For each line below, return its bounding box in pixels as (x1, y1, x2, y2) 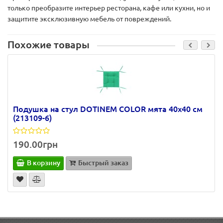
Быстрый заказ (78, 159, 128, 167)
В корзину (27, 159, 60, 167)
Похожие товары (7, 39, 90, 50)
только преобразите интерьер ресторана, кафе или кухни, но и (7, 4, 210, 12)
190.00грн (13, 139, 58, 150)
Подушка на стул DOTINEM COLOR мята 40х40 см (13, 105, 203, 113)
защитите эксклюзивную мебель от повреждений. (7, 15, 171, 23)
